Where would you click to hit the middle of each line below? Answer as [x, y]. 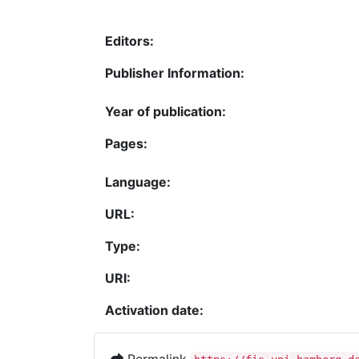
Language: [138, 182]
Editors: [129, 41]
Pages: [126, 143]
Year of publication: [165, 111]
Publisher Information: [175, 73]
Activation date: [154, 310]
